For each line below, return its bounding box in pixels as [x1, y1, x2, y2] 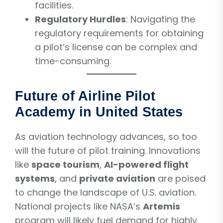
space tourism [31, 158, 100, 171]
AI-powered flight [104, 158, 189, 171]
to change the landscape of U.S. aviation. [15, 186, 196, 199]
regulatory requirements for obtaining [35, 26, 204, 39]
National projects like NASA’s [15, 200, 143, 213]
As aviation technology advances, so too [15, 130, 197, 143]
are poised [155, 172, 206, 185]
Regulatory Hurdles [35, 12, 126, 25]
